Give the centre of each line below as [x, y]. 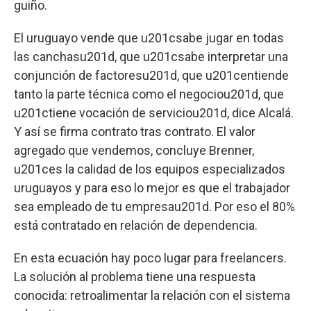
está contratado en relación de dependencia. [136, 226]
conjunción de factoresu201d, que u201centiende [151, 76]
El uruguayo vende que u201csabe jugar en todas [149, 38]
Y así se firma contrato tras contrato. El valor [135, 132]
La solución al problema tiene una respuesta [135, 277]
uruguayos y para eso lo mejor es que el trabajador [152, 188]
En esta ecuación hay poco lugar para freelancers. [150, 258]
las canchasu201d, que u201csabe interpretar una [151, 57]
